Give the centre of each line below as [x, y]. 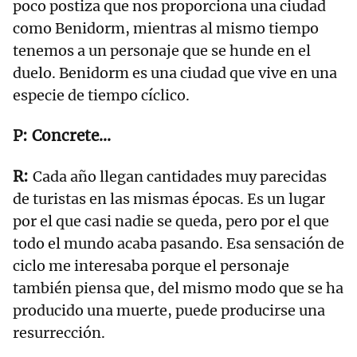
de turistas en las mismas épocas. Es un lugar [169, 198]
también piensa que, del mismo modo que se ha [178, 288]
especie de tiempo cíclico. [103, 95]
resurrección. [59, 332]
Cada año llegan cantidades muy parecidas [180, 176]
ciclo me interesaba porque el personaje [151, 265]
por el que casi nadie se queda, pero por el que [171, 221]
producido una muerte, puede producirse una [169, 310]
